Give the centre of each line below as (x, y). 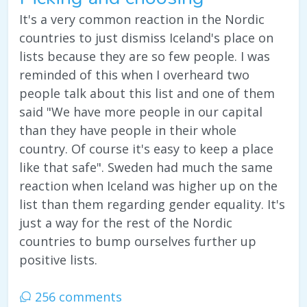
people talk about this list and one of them (147, 94)
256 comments (77, 297)
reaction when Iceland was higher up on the (148, 186)
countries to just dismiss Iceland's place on (146, 38)
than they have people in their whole (128, 131)
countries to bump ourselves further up (138, 242)
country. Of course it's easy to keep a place (146, 149)
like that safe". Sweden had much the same (146, 168)
